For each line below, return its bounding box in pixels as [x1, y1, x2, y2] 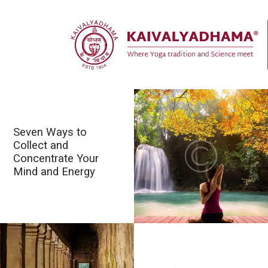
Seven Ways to [13, 125, 87, 139]
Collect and [13, 138, 69, 152]
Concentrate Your [13, 151, 99, 165]
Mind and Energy [13, 165, 96, 178]
